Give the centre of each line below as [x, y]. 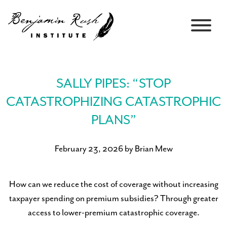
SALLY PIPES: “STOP [113, 84]
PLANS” [113, 121]
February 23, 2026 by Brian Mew [113, 149]
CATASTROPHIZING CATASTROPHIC [113, 102]
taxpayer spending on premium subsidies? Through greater [113, 199]
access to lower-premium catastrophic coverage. [113, 213]
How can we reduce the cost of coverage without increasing [113, 185]
